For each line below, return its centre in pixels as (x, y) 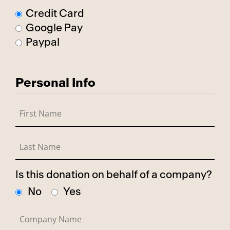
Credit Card (55, 13)
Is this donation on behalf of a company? (114, 175)
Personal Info (55, 83)
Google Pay (54, 28)
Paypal (43, 42)
